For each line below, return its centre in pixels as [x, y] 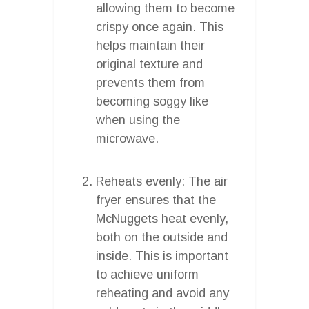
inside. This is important [162, 256]
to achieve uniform [147, 274]
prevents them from [150, 82]
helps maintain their [150, 45]
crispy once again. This [160, 27]
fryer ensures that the [156, 200]
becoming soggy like [152, 101]
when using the [138, 120]
